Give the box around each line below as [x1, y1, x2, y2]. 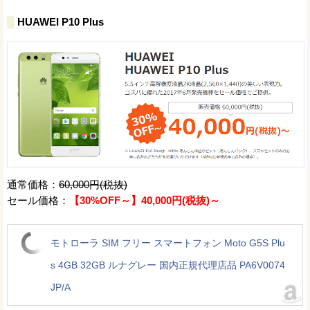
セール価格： [7, 194, 69, 206]
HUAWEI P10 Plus [17, 16, 104, 28]
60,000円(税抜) [59, 178, 127, 190]
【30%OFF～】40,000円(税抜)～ [69, 194, 220, 206]
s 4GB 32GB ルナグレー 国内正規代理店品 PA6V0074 [51, 259, 285, 271]
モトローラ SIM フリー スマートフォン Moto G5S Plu [51, 237, 285, 248]
